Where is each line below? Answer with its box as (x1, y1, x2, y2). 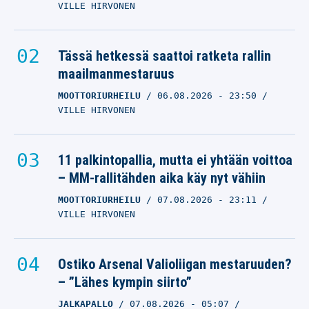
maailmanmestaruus (58, 66, 175, 82)
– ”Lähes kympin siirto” (58, 274, 192, 290)
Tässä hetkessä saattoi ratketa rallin (58, 48, 271, 64)
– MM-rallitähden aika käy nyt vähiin (58, 170, 266, 186)
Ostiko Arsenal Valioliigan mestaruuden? (58, 256, 292, 272)
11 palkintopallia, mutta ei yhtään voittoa (58, 152, 292, 168)
